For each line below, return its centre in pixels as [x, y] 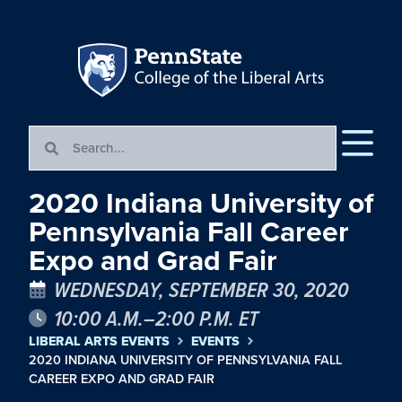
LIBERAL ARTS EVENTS [99, 341]
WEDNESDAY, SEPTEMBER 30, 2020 [201, 289]
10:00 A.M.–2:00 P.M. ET [156, 318]
